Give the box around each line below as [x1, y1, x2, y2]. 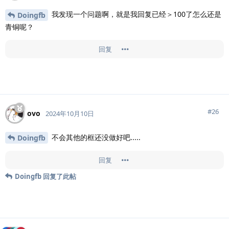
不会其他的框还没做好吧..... [50, 132, 141, 142]
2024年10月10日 [45, 108, 94, 118]
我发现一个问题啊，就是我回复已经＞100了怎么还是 [50, 9, 221, 19]
